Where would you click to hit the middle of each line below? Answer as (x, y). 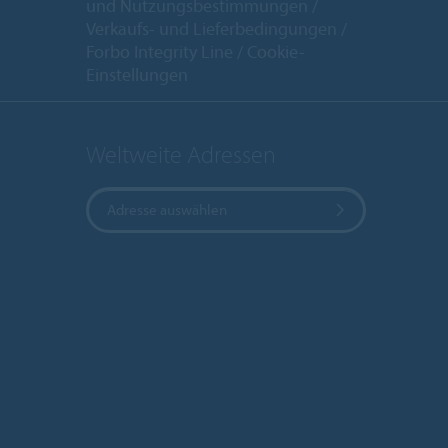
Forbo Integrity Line (159, 51)
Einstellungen (137, 74)
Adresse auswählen (167, 210)
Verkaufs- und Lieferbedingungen (213, 28)
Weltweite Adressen (181, 154)
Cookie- (276, 51)
